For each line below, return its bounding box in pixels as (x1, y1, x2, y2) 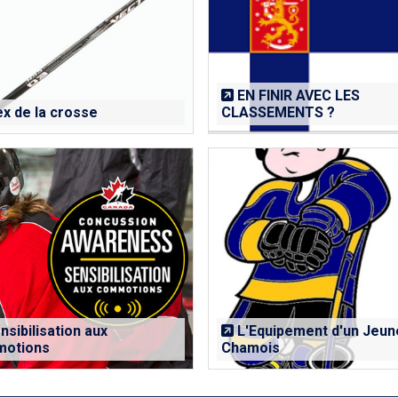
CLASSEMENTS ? (220, 104, 335, 121)
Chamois (220, 339, 280, 356)
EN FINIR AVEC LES (233, 87, 360, 104)
